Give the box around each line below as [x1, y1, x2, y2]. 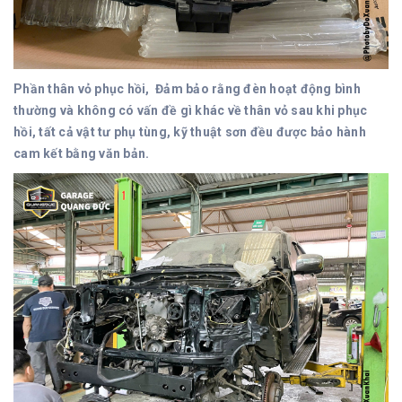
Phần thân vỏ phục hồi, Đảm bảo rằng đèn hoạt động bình [13, 82, 361, 97]
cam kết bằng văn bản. [13, 146, 150, 162]
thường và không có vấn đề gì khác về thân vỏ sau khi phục [13, 103, 368, 118]
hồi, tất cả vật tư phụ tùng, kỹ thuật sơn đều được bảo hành [13, 125, 366, 140]
